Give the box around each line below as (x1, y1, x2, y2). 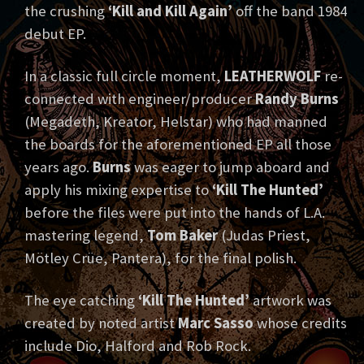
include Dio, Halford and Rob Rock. (24, 336, 251, 356)
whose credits (253, 314, 347, 333)
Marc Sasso (178, 314, 253, 333)
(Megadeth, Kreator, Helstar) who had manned (24, 112, 327, 132)
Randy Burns (255, 89, 339, 109)
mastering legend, (24, 226, 147, 245)
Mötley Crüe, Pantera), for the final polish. (24, 249, 297, 268)
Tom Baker (147, 226, 218, 245)
